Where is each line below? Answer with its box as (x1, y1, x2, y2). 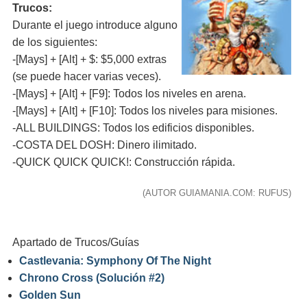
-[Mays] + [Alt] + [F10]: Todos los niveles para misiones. (12, 105, 278, 116)
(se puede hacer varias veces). (12, 71, 161, 82)
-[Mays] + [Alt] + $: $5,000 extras (12, 53, 167, 65)
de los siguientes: (12, 36, 97, 48)
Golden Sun (19, 289, 81, 301)
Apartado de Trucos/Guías (12, 236, 139, 248)
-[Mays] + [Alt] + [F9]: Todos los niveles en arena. (12, 88, 246, 99)
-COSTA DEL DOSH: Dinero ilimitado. (12, 139, 197, 151)
